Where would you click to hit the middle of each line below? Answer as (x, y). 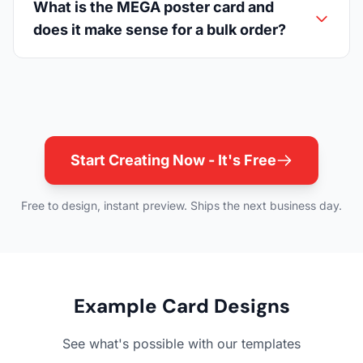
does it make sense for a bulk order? (160, 29)
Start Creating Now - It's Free (173, 160)
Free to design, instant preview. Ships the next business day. (181, 205)
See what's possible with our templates (181, 343)
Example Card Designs (181, 305)
